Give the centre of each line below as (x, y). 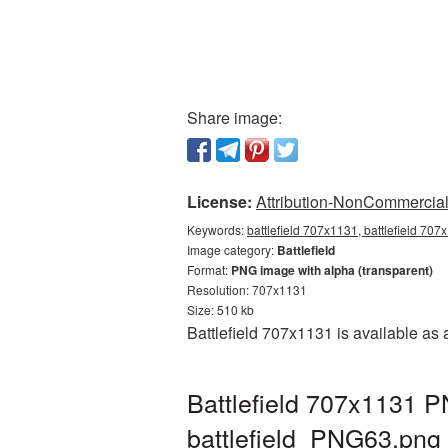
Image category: (232, 249)
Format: (209, 269)
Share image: (234, 117)
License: (219, 201)
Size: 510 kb (220, 309)
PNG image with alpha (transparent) (332, 270)
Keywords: (217, 229)
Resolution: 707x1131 (247, 289)
